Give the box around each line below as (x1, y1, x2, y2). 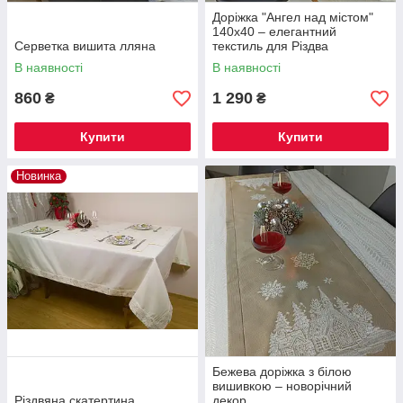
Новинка (16, 169, 61, 184)
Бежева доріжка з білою (212, 364, 352, 380)
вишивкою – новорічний (212, 379, 352, 394)
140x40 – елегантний (212, 24, 336, 40)
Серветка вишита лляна (14, 39, 156, 54)
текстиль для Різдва (212, 39, 328, 54)
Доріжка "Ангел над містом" (212, 10, 373, 25)
